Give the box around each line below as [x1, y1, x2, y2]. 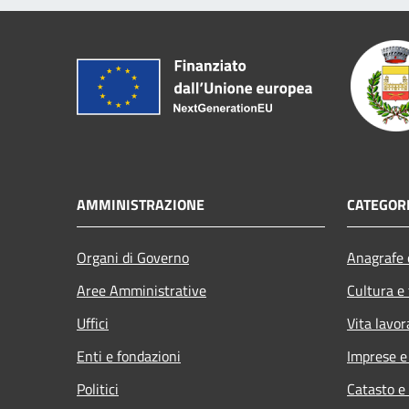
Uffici [77, 311, 109, 334]
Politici [77, 377, 119, 400]
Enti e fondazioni [77, 344, 181, 367]
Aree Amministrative [77, 278, 206, 301]
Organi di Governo [77, 246, 189, 268]
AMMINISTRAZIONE [77, 193, 204, 215]
